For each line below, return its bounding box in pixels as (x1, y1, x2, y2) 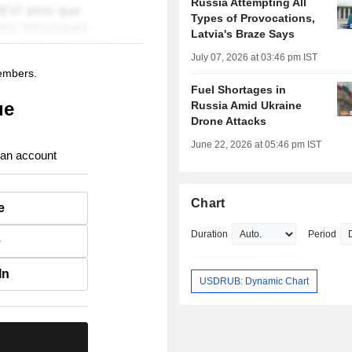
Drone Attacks (191, 115, 267, 128)
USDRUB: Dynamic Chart (200, 275, 310, 287)
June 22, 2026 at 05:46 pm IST (191, 139, 322, 151)
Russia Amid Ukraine (191, 99, 302, 112)
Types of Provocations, (191, 12, 316, 25)
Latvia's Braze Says (191, 27, 295, 41)
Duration (191, 229, 229, 240)
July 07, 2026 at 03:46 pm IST (191, 52, 318, 64)
